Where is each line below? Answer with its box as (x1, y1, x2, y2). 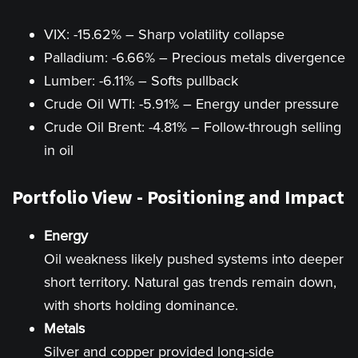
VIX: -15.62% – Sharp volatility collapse (44, 26, 284, 43)
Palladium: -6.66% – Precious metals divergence (44, 49, 345, 66)
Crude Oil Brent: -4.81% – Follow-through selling (44, 118, 341, 136)
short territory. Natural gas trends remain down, (44, 273, 336, 291)
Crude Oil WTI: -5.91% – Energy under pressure (44, 95, 339, 113)
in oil (44, 141, 74, 159)
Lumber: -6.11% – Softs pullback (44, 72, 238, 89)
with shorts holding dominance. (44, 296, 238, 314)
